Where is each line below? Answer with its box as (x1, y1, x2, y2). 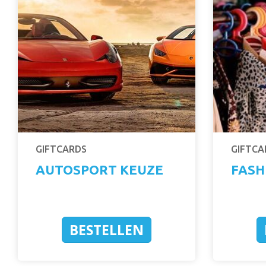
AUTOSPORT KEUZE (36, 161, 163, 177)
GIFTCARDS (36, 143, 87, 154)
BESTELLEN (69, 220, 144, 239)
